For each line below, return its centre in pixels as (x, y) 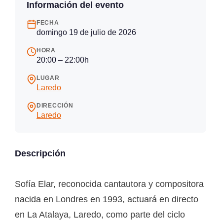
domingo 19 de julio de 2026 (86, 32)
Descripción (40, 153)
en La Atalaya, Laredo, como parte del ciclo (100, 214)
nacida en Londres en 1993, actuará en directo (107, 199)
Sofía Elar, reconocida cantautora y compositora (109, 184)
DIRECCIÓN (55, 105)
